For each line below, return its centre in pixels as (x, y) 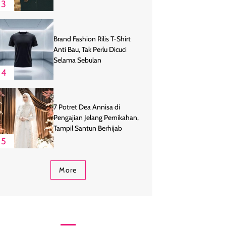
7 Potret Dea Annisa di (87, 107)
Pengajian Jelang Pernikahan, (96, 118)
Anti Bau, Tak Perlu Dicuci (90, 49)
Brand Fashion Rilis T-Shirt (92, 39)
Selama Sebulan (77, 60)
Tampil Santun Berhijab (88, 128)
